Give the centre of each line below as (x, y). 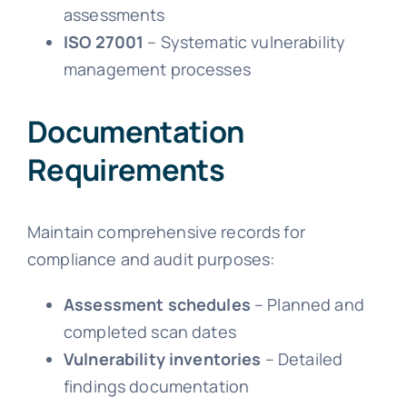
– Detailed (302, 359)
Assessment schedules (157, 305)
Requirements (126, 169)
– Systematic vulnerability (245, 41)
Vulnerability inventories (162, 359)
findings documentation (156, 387)
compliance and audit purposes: (151, 259)
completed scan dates (149, 332)
